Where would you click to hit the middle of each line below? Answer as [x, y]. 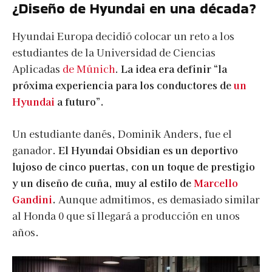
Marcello [216, 183]
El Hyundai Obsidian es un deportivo [148, 150]
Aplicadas [37, 69]
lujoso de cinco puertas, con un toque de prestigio [134, 166]
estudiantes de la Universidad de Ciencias [114, 52]
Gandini [32, 199]
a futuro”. [79, 101]
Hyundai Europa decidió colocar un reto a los [123, 36]
